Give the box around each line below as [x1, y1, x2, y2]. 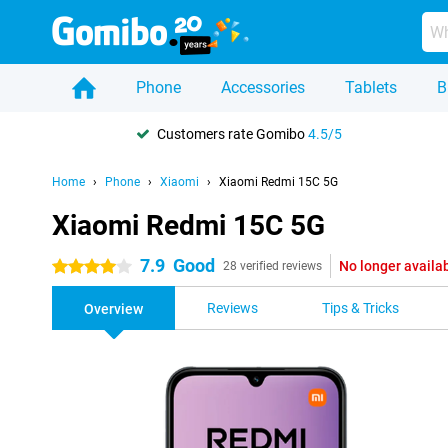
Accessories [221, 78, 305, 97]
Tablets [345, 78, 397, 97]
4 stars [52, 259, 95, 275]
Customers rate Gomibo [157, 125, 308, 142]
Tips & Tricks [322, 300, 399, 316]
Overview [84, 301, 143, 317]
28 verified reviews [223, 259, 322, 273]
